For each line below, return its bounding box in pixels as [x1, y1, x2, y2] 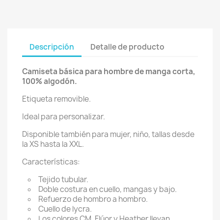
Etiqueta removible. [22, 94, 91, 104]
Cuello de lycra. [38, 204, 92, 214]
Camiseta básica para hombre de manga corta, [22, 66, 195, 77]
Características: [22, 157, 80, 167]
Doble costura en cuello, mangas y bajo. [38, 184, 177, 194]
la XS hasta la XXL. [22, 139, 84, 149]
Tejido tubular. [38, 174, 88, 185]
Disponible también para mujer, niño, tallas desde [22, 129, 194, 139]
